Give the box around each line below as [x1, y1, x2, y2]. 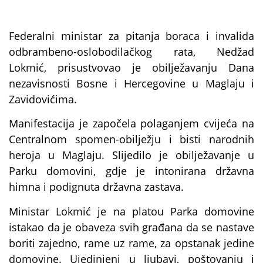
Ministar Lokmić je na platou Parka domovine [9, 204, 254, 218]
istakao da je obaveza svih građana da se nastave [9, 220, 254, 234]
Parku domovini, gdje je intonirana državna [9, 164, 254, 178]
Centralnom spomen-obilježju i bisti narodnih [9, 132, 254, 147]
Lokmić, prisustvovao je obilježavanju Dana [9, 60, 254, 75]
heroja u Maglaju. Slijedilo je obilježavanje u [9, 148, 254, 163]
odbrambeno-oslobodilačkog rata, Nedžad [9, 45, 254, 59]
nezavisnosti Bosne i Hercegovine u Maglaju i [9, 76, 254, 90]
